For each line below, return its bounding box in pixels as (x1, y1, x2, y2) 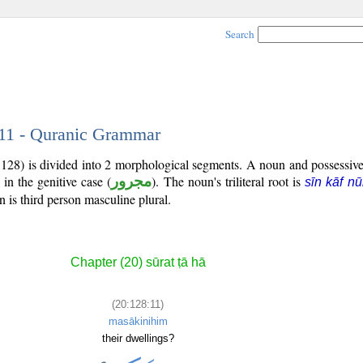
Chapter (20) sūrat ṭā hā (70, 255, 206, 270)
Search (225, 27, 254, 41)
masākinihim (108, 314, 168, 327)
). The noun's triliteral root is (152, 173, 305, 190)
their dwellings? (101, 331, 174, 344)
